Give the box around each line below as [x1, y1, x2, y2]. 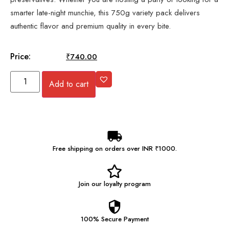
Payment [123, 214, 149, 224]
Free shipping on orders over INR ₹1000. [52, 143, 177, 153]
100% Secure [80, 214, 124, 224]
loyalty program [103, 178, 151, 189]
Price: [10, 50, 31, 62]
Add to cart [49, 78, 89, 90]
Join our [78, 178, 104, 189]
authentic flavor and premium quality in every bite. [10, 20, 171, 32]
